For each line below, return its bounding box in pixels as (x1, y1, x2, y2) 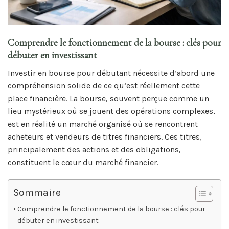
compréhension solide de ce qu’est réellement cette (8, 80, 200, 90)
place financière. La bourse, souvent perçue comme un (8, 93, 209, 103)
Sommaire (13, 186, 61, 198)
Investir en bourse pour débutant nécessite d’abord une (8, 67, 215, 78)
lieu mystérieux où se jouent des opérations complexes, (8, 106, 215, 116)
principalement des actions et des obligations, (8, 144, 181, 154)
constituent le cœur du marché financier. (8, 157, 158, 167)
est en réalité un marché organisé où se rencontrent (8, 119, 198, 129)
